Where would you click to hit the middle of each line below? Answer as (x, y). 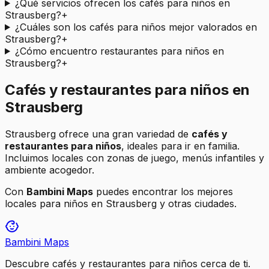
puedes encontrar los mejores (163, 191)
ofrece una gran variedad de (124, 134)
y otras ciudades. (197, 203)
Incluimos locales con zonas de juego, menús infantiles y (134, 158)
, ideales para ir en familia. (180, 146)
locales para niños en (55, 203)
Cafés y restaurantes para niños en (127, 89)
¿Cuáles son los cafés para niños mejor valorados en (136, 27)
